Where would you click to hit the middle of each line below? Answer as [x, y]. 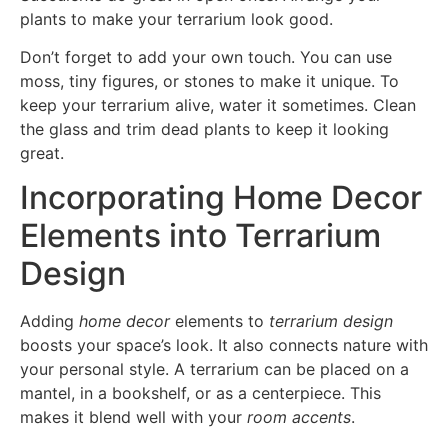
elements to [219, 321]
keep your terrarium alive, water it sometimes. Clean [218, 104]
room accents [299, 417]
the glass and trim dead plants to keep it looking [204, 128]
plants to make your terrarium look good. [176, 18]
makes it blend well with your [133, 417]
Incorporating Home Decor [221, 198]
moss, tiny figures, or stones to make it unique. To [209, 80]
